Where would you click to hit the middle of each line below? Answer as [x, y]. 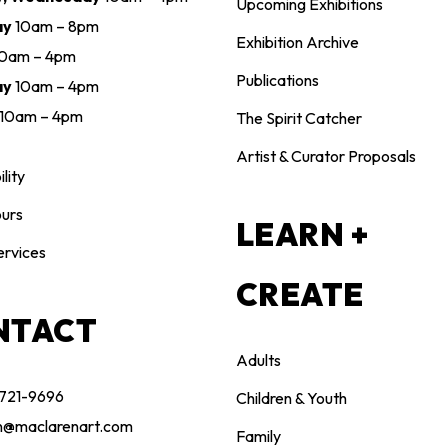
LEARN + [302, 235]
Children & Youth [291, 398]
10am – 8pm [56, 26]
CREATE [299, 295]
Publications [277, 80]
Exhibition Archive [297, 42]
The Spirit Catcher [298, 118]
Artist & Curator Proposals [325, 156]
